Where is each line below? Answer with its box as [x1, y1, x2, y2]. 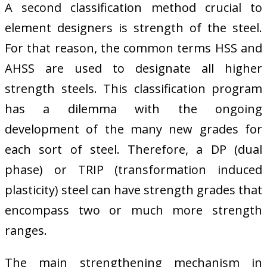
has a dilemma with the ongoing [5, 101, 262, 117]
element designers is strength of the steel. [5, 20, 262, 36]
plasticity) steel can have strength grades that [5, 182, 262, 198]
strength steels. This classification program [5, 80, 262, 97]
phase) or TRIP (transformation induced [5, 162, 262, 178]
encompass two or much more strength [5, 202, 262, 219]
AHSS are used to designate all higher [5, 60, 262, 77]
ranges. [5, 222, 47, 239]
